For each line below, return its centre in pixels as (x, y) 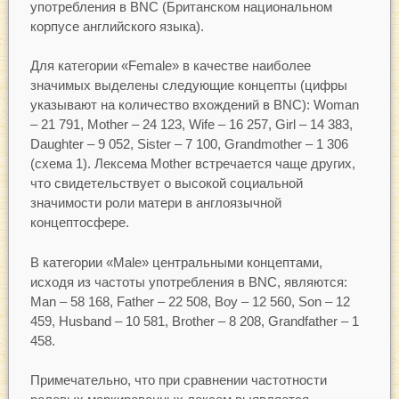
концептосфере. (79, 223)
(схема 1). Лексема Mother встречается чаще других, (192, 164)
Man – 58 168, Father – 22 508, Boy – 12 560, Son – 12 (190, 301)
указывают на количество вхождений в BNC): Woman (194, 105)
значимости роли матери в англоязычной (155, 203)
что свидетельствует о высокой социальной (166, 183)
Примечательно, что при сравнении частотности (178, 380)
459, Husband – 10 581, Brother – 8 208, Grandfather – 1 (194, 321)
